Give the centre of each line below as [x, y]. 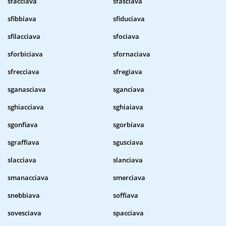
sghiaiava [128, 107]
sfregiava [128, 72]
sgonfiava [23, 125]
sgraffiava [23, 143]
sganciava [129, 90]
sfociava [126, 37]
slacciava [22, 160]
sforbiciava [25, 54]
